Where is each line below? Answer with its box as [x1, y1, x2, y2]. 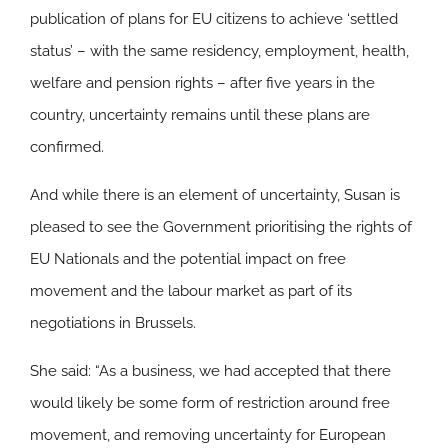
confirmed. [30, 137, 104, 156]
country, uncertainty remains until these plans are [30, 105, 370, 124]
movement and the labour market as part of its [30, 281, 352, 300]
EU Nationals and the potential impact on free [30, 249, 346, 268]
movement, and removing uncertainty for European [30, 425, 386, 444]
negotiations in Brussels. [30, 313, 196, 332]
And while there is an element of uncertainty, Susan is [30, 185, 400, 204]
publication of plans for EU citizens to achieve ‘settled [30, 9, 398, 28]
